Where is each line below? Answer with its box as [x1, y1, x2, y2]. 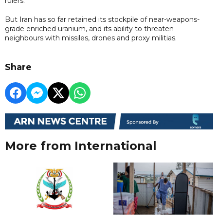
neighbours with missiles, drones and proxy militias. [5, 33, 177, 42]
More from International [5, 139, 157, 153]
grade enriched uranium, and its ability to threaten [5, 24, 174, 33]
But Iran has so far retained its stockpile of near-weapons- [5, 15, 200, 24]
